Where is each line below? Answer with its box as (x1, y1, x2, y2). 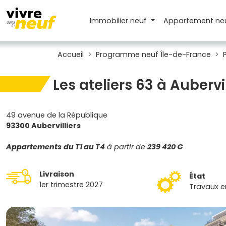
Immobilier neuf (90, 15, 149, 26)
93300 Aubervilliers (6, 121, 81, 131)
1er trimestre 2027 (39, 180, 103, 190)
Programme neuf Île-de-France (96, 49, 211, 60)
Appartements (6, 142, 62, 152)
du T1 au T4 (64, 142, 105, 152)
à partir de (107, 142, 145, 152)
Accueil (58, 49, 84, 60)
